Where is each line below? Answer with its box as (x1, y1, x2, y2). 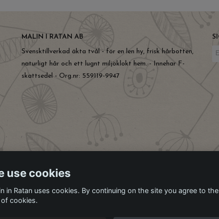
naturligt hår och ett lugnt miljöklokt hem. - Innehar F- (22, 60, 185, 67)
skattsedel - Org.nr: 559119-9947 (22, 72, 120, 80)
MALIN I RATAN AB (22, 33, 83, 41)
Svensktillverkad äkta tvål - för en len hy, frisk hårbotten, (22, 47, 194, 55)
